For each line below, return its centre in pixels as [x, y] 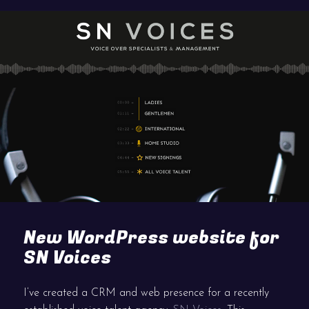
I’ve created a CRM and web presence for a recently [147, 293]
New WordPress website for [152, 238]
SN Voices [68, 258]
